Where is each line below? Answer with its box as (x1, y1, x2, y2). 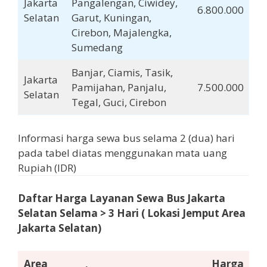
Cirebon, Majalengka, (71, 26, 172, 40)
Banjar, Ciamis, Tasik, (71, 66, 173, 80)
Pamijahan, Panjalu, (71, 80, 166, 95)
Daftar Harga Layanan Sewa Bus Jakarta (18, 191, 225, 206)
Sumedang (71, 41, 123, 55)
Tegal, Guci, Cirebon (71, 95, 166, 110)
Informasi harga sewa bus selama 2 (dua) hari (18, 131, 235, 145)
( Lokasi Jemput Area (141, 206, 246, 221)
